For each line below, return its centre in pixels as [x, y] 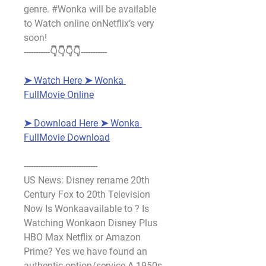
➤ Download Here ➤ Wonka [82, 123]
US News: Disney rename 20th [87, 180]
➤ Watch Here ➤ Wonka [74, 80]
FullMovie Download [67, 137]
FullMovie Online [59, 95]
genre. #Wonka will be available [90, 9]
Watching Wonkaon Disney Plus [91, 223]
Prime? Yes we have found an [85, 251]
